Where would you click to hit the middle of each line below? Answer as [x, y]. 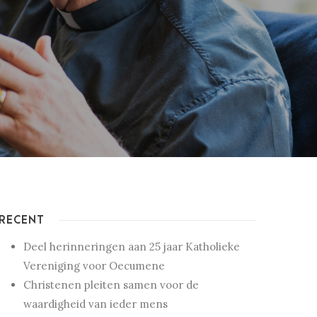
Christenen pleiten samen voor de [111, 285]
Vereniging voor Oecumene [94, 266]
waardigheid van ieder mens [95, 304]
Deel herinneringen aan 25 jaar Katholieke [131, 247]
